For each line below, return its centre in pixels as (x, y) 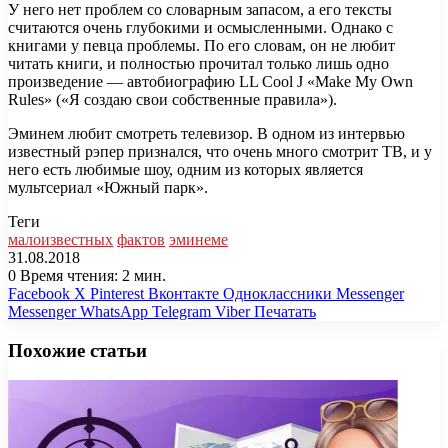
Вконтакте (183, 293)
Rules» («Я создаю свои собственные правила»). (172, 99)
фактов (141, 239)
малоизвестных (60, 239)
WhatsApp (114, 311)
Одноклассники (277, 293)
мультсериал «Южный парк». (108, 187)
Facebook (39, 293)
